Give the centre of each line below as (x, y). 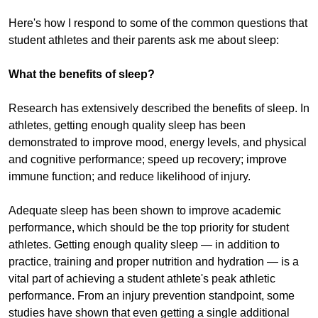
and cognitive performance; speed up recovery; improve (148, 160)
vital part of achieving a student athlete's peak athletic (142, 279)
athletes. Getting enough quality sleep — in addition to (144, 245)
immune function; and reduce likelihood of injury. (130, 177)
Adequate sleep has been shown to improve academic (145, 211)
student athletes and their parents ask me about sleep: (144, 40)
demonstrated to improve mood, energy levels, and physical (158, 143)
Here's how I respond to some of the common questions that (158, 23)
